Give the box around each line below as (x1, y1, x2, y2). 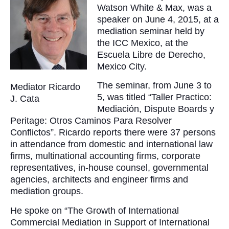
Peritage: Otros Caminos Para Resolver (10, 116, 172, 126)
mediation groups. (10, 186, 83, 197)
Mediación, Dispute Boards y (97, 104, 214, 114)
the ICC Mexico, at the (97, 37, 188, 48)
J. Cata (10, 93, 39, 104)
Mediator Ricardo (10, 81, 80, 92)
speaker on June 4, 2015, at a (97, 14, 219, 25)
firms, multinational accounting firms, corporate (10, 151, 200, 162)
